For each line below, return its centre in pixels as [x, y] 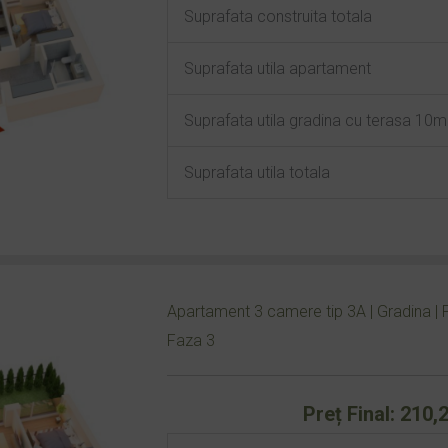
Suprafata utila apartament [277, 68]
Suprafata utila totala [256, 172]
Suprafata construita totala [277, 16]
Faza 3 [190, 340]
